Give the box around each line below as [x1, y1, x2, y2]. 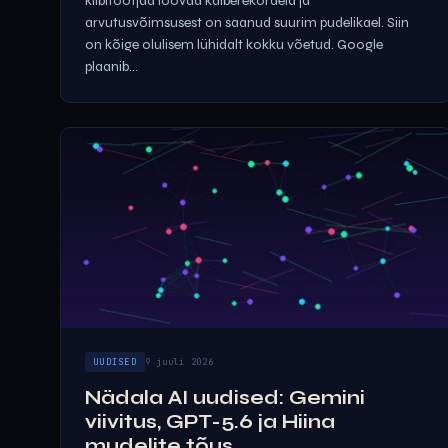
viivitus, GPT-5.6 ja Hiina [85, 410, 335, 433]
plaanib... [85, 58, 138, 75]
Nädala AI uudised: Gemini [85, 386, 365, 409]
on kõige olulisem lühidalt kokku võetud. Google [85, 36, 383, 53]
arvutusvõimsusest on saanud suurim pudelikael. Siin [85, 14, 409, 31]
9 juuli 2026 [144, 356, 214, 368]
